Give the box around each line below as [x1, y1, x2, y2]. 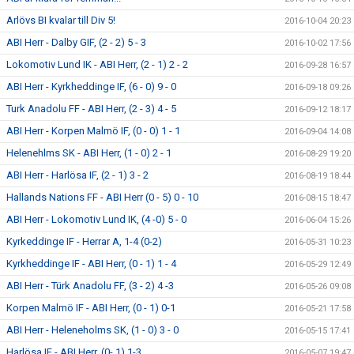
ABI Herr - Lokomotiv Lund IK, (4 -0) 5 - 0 [6, 213, 186, 225]
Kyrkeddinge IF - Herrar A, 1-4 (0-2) [6, 235, 162, 247]
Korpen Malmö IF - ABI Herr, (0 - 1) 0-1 [6, 302, 175, 314]
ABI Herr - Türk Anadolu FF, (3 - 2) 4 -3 [6, 280, 174, 292]
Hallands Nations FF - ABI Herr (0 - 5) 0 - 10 [6, 191, 198, 203]
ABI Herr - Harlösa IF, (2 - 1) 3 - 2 [6, 169, 149, 181]
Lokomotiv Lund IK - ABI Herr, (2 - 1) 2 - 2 [6, 58, 188, 70]
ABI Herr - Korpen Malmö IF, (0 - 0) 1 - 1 [6, 125, 180, 137]
